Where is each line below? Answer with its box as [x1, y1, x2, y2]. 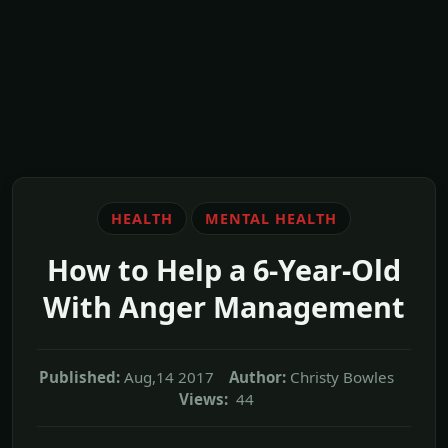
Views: [179, 388, 228, 409]
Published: [39, 366, 120, 387]
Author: [229, 366, 286, 387]
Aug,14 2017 [124, 366, 214, 387]
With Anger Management [43, 286, 405, 326]
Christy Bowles [290, 366, 394, 387]
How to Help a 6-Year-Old [47, 249, 401, 289]
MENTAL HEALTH [204, 208, 337, 228]
